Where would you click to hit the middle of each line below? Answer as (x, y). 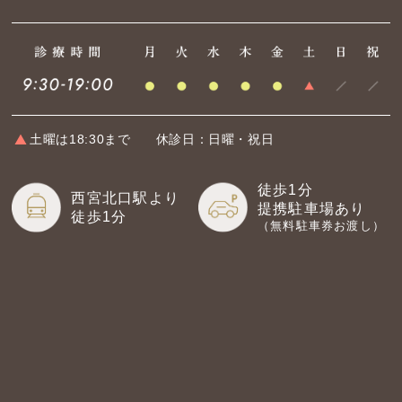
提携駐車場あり (311, 209)
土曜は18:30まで (80, 139)
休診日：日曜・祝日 (215, 139)
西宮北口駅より (126, 198)
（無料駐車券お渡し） (321, 226)
